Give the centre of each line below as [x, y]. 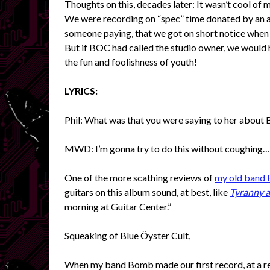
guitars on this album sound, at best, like [147, 192]
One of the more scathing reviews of [140, 177]
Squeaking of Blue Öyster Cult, [127, 235]
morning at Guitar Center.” [118, 206]
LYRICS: [81, 90]
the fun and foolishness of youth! [131, 61]
